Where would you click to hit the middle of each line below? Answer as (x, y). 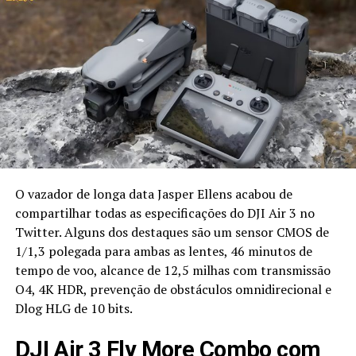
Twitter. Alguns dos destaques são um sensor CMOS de (172, 232)
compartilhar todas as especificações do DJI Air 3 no (164, 213)
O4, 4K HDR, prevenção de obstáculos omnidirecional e (173, 289)
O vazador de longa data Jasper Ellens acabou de (153, 194)
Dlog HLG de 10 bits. (74, 308)
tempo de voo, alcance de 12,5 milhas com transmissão (172, 270)
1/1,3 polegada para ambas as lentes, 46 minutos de (163, 251)
